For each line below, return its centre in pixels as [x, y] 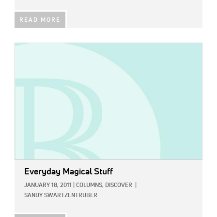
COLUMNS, [90, 186]
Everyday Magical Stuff [69, 172]
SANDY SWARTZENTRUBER [61, 196]
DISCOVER [119, 186]
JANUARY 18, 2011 [48, 186]
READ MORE [40, 21]
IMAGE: [26, 49]
